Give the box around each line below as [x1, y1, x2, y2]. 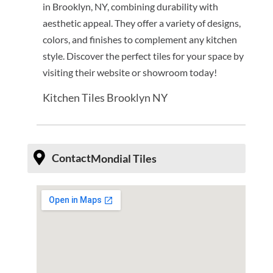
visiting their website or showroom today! [42, 66, 217, 79]
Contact [51, 151, 91, 165]
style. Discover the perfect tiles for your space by [42, 50, 244, 62]
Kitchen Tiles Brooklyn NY [42, 91, 168, 105]
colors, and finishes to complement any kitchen [42, 34, 237, 46]
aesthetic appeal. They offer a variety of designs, [42, 17, 241, 29]
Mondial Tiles [90, 152, 157, 166]
